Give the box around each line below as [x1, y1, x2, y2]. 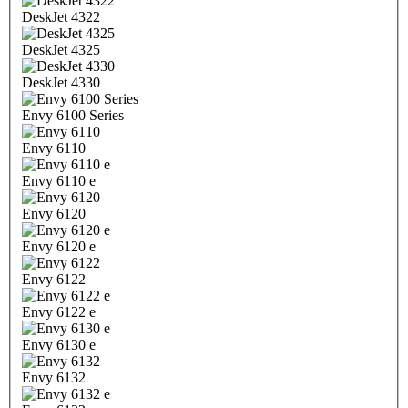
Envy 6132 [22, 370, 86, 386]
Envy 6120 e [22, 239, 96, 255]
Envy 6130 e [22, 337, 96, 353]
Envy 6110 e [22, 173, 96, 189]
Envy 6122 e [22, 304, 96, 321]
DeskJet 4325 [22, 42, 100, 58]
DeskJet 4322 [22, 9, 100, 25]
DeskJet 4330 [22, 75, 100, 91]
